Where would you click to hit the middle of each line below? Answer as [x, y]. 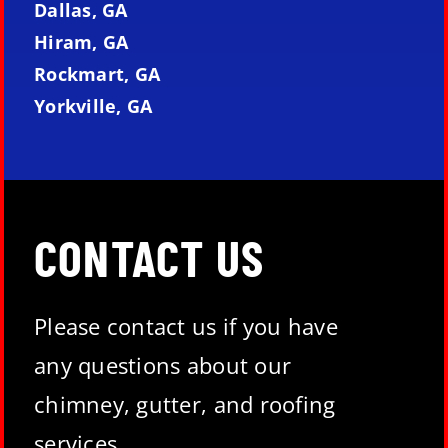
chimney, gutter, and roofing [184, 404]
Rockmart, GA [97, 74]
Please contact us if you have [185, 326]
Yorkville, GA [93, 106]
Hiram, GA [81, 42]
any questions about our [162, 365]
